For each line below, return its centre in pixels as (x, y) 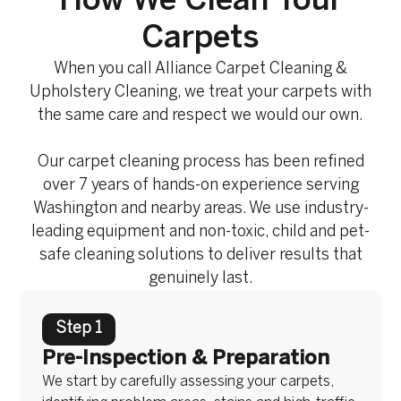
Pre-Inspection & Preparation (186, 359)
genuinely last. (200, 279)
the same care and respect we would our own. (200, 116)
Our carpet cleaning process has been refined (200, 163)
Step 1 (79, 329)
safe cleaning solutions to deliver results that (200, 256)
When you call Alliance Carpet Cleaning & (200, 70)
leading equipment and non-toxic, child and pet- (200, 233)
